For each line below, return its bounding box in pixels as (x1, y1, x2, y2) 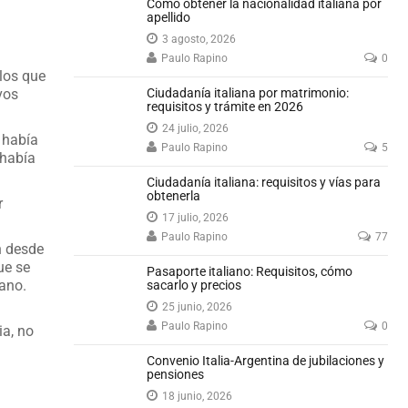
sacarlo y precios (147, 278, 242, 292)
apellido (147, 10, 191, 25)
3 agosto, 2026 (162, 33, 237, 46)
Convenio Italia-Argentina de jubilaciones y (147, 353, 385, 368)
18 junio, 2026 (162, 390, 233, 403)
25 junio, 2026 (162, 301, 233, 313)
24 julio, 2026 (162, 122, 229, 135)
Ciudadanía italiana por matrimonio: (147, 86, 350, 100)
